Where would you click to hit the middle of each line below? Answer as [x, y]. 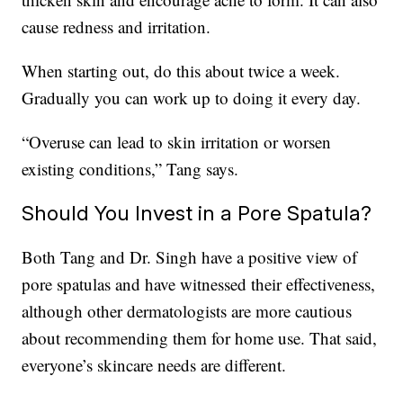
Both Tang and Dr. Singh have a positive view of [190, 257]
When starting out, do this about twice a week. [181, 71]
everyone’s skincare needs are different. [154, 365]
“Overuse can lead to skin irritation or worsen [177, 142]
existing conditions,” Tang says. [130, 169]
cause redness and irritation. [116, 27]
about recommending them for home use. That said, [200, 338]
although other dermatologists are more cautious [187, 311]
